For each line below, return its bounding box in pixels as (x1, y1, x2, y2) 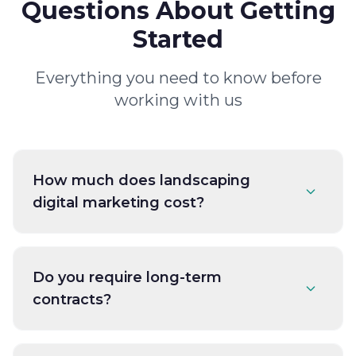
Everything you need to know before (34, 68, 322, 87)
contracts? (33, 291, 111, 308)
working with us (114, 91, 242, 110)
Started (133, 25, 223, 54)
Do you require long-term (33, 269, 222, 286)
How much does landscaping (33, 172, 250, 189)
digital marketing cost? (33, 194, 204, 211)
